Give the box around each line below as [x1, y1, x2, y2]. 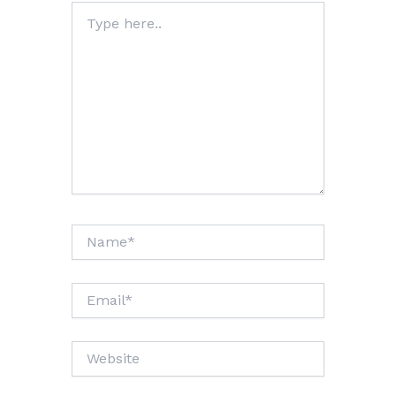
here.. [70, 19, 103, 34]
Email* [70, 283, 111, 298]
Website [70, 341, 118, 356]
